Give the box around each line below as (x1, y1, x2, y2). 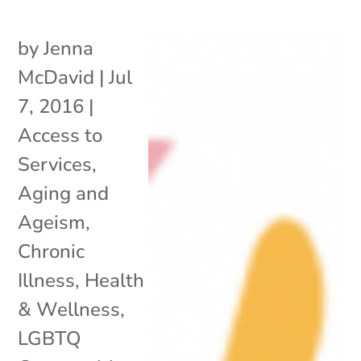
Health (85, 267, 145, 293)
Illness (18, 267, 76, 293)
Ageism (18, 209, 86, 235)
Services (18, 151, 93, 177)
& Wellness (18, 296, 121, 322)
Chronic (18, 238, 85, 264)
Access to (18, 122, 103, 148)
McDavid (18, 64, 95, 90)
